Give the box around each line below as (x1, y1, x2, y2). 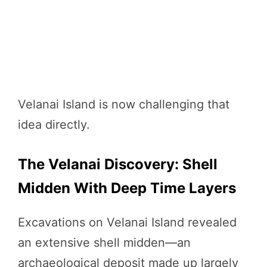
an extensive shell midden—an (18, 235, 191, 250)
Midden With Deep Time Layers (18, 179, 236, 197)
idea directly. (18, 117, 90, 132)
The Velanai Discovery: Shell (18, 156, 218, 173)
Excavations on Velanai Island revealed (18, 215, 237, 230)
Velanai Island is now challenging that (18, 97, 229, 112)
